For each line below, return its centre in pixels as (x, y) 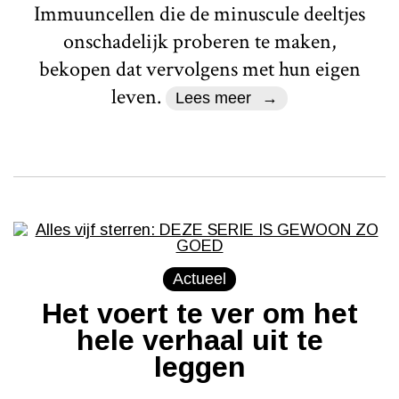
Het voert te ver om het (199, 313)
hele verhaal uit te (199, 340)
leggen (199, 366)
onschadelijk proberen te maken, (199, 41)
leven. (138, 96)
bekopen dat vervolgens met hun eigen (199, 69)
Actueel (199, 278)
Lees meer (213, 98)
